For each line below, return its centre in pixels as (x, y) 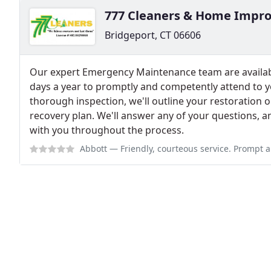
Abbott (93, 149)
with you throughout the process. (107, 130)
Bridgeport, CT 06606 (153, 35)
